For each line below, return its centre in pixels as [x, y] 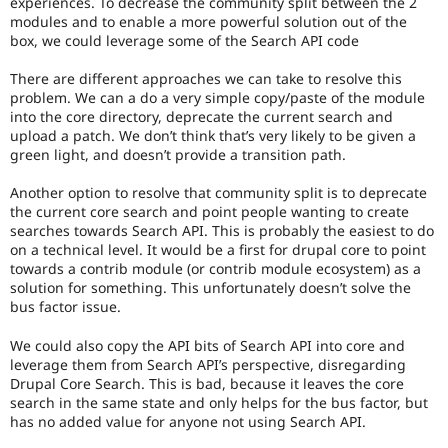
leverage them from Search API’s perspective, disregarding [208, 364]
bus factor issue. [65, 307]
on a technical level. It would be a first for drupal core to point [218, 250]
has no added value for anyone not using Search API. [188, 421]
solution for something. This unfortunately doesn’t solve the [210, 288]
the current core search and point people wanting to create [209, 212]
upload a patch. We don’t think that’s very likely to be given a [213, 135]
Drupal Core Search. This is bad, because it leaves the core [207, 383]
